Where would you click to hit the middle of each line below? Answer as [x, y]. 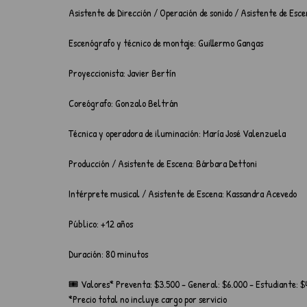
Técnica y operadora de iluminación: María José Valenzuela [177, 133]
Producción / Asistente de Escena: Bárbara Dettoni [163, 163]
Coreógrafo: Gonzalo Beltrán [123, 103]
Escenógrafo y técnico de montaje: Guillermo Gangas [166, 43]
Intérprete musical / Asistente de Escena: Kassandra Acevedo [183, 194]
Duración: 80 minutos [108, 254]
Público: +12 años [101, 224]
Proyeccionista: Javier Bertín [122, 73]
